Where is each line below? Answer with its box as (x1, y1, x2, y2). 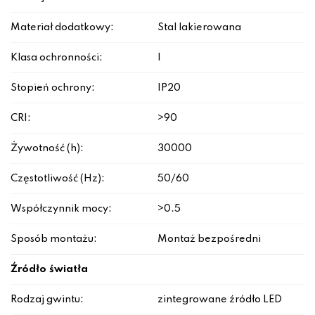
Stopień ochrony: (11, 83, 95, 94)
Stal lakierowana (157, 22, 241, 33)
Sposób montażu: (11, 234, 97, 245)
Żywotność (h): (11, 143, 84, 154)
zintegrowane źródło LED (157, 295, 282, 305)
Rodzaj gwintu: (11, 295, 84, 305)
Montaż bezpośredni (157, 234, 261, 245)
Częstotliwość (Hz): (11, 174, 105, 184)
